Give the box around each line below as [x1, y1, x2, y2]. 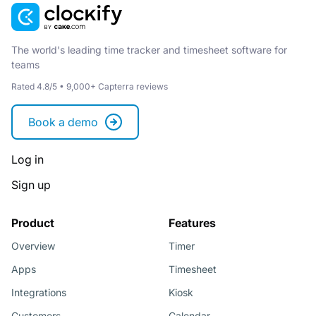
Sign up [11, 178, 51, 193]
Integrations [11, 286, 66, 299]
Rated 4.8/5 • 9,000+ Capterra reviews [11, 80, 168, 92]
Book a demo [28, 114, 98, 129]
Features [169, 216, 216, 231]
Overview [11, 240, 55, 253]
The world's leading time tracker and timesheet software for [11, 43, 287, 56]
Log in [11, 152, 44, 167]
